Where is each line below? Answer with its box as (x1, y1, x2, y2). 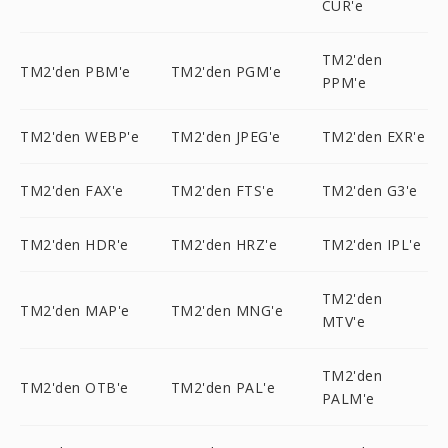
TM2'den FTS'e (170, 181, 275, 200)
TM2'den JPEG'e (170, 127, 281, 146)
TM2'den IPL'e (321, 235, 422, 254)
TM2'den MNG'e (170, 300, 284, 320)
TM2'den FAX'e (20, 181, 124, 200)
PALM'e (321, 389, 375, 408)
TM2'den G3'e (321, 181, 418, 200)
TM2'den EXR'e (321, 127, 426, 146)
